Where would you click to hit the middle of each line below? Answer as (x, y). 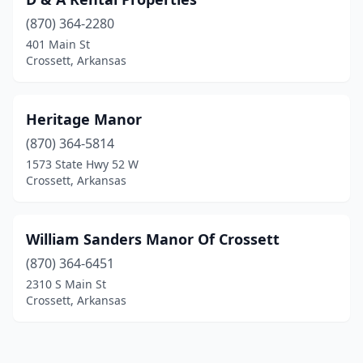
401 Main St (58, 44)
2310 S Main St (66, 284)
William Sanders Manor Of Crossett (153, 239)
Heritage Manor (84, 119)
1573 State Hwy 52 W (82, 164)
